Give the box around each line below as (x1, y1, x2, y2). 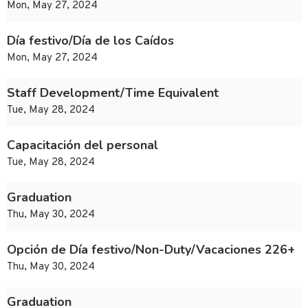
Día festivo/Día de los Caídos (7, 32, 174, 49)
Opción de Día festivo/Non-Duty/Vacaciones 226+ (7, 241, 295, 258)
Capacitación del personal (7, 137, 158, 154)
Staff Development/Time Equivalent (7, 85, 219, 102)
